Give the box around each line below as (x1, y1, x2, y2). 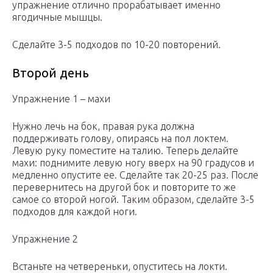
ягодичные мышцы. (12, 12, 102, 23)
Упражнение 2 (12, 233, 78, 245)
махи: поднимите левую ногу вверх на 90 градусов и (12, 157, 254, 169)
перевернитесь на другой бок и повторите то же (12, 182, 236, 193)
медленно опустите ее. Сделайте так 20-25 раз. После (12, 169, 258, 181)
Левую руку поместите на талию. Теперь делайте (12, 145, 238, 157)
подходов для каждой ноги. (12, 206, 137, 218)
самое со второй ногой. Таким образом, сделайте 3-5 (12, 194, 255, 205)
